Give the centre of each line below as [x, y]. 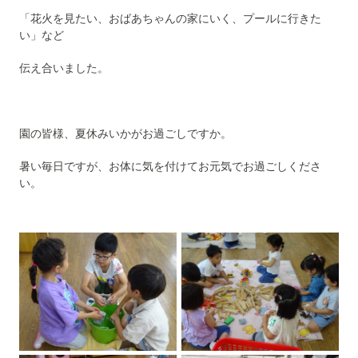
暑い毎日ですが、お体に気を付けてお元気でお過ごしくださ [170, 166]
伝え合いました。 [64, 68]
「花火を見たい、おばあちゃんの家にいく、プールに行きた [170, 18]
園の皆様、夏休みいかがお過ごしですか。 [125, 133]
